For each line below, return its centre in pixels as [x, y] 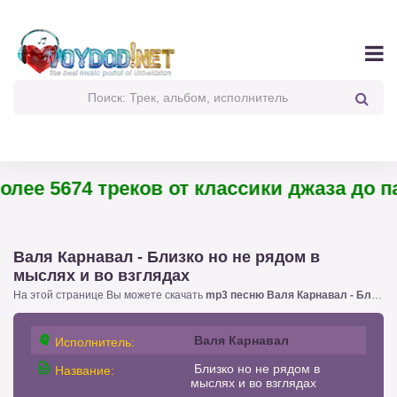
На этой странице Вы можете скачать [109, 295]
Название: [83, 370]
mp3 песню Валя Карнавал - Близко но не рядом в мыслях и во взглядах [288, 295]
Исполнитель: [93, 342]
